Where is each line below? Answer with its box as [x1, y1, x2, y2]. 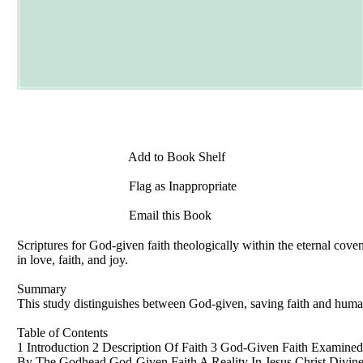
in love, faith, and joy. [17, 252, 128, 267]
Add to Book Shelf [126, 150, 225, 164]
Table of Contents [17, 325, 108, 340]
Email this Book [126, 208, 211, 223]
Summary [17, 281, 66, 296]
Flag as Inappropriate [126, 179, 237, 194]
